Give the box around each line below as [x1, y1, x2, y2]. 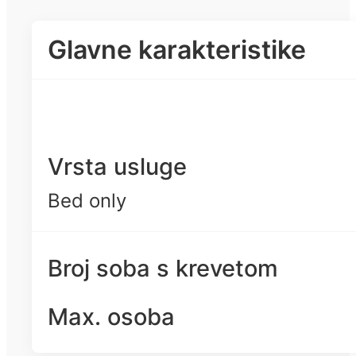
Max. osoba [48, 303, 175, 331]
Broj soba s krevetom [48, 254, 278, 283]
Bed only [48, 189, 126, 213]
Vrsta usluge [48, 153, 187, 181]
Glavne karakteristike [48, 33, 306, 65]
